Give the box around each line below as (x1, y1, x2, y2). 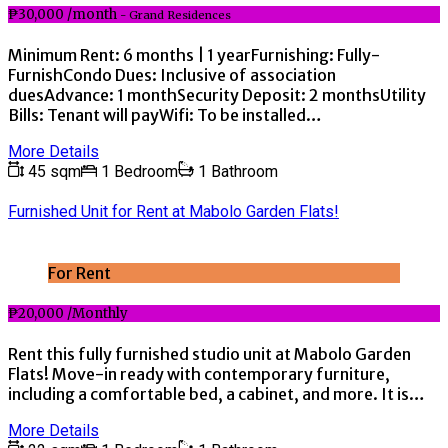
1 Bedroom (97, 162, 178, 182)
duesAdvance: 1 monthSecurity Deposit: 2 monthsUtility (8, 85, 426, 106)
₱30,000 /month (8, 6, 117, 24)
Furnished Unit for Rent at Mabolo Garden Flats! (8, 202, 339, 222)
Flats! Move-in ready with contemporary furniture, (8, 364, 390, 385)
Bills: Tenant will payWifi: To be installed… (8, 105, 322, 126)
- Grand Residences (117, 8, 231, 23)
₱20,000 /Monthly (8, 304, 131, 322)
